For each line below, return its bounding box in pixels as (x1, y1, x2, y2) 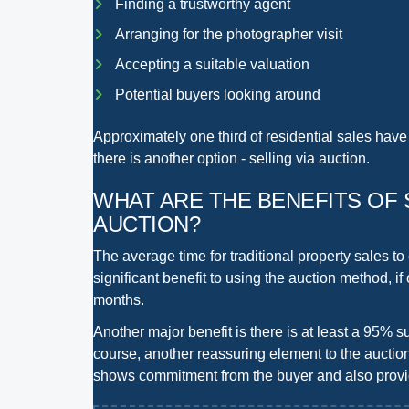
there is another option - (93, 150, 249, 166)
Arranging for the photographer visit (115, 26, 342, 43)
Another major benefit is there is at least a (93, 323, 363, 340)
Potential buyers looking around (115, 86, 320, 102)
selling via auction (249, 150, 366, 166)
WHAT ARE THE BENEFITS (93, 187, 362, 213)
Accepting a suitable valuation (115, 56, 309, 72)
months (93, 292, 141, 309)
